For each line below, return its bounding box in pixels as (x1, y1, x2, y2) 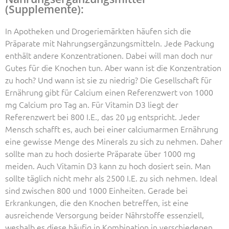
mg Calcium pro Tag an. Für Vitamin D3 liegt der (5, 98, 178, 110)
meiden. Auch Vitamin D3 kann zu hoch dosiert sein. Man (5, 159, 211, 171)
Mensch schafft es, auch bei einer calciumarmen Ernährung (5, 123, 218, 134)
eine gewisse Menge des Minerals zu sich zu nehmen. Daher (5, 135, 222, 147)
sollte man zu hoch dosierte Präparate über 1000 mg (5, 147, 195, 159)
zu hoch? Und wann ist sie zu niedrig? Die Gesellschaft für (5, 74, 212, 85)
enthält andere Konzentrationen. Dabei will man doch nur (5, 49, 213, 61)
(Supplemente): (5, 2, 84, 16)
